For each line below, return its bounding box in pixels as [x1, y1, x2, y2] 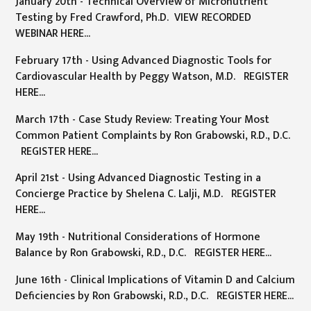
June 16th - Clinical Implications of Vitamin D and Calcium [15, 270, 296, 289]
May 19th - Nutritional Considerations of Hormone [15, 228, 261, 246]
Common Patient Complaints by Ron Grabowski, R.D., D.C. [15, 126, 291, 144]
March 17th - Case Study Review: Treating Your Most [15, 110, 270, 128]
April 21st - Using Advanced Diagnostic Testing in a [15, 169, 262, 187]
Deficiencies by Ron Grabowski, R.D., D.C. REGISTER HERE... [15, 286, 294, 305]
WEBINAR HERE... [15, 24, 91, 43]
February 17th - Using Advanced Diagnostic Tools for [15, 51, 272, 69]
